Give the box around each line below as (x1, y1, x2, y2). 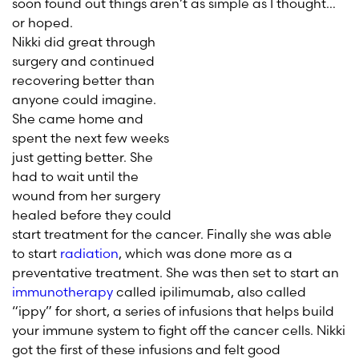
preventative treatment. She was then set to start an (12, 264, 339, 280)
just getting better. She (12, 149, 153, 165)
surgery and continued (12, 53, 155, 69)
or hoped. (12, 14, 73, 30)
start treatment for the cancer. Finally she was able (12, 226, 332, 242)
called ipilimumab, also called (113, 284, 306, 300)
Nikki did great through (12, 34, 155, 50)
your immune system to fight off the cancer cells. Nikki (12, 322, 345, 338)
